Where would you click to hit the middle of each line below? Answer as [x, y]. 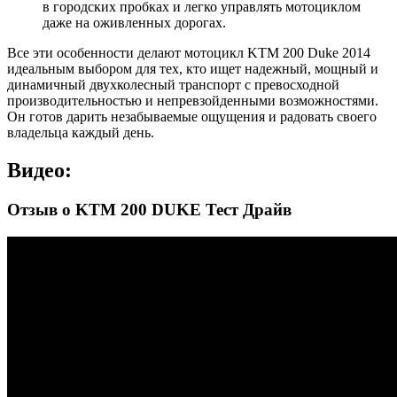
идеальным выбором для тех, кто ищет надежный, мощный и [193, 69]
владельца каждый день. [81, 133]
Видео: [39, 171]
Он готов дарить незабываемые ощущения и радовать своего [192, 117]
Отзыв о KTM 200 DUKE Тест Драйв [149, 210]
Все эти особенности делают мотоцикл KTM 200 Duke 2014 [189, 53]
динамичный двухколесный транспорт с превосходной [173, 85]
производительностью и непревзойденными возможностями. [193, 101]
